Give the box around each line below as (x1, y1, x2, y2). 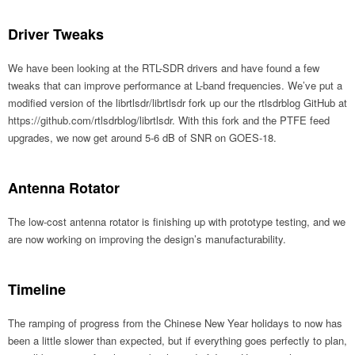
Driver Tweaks (8, 24, 104, 45)
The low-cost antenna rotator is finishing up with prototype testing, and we (8, 214, 345, 230)
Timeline (8, 279, 66, 300)
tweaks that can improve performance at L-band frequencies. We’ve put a (8, 78, 342, 94)
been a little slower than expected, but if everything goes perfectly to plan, (8, 333, 347, 349)
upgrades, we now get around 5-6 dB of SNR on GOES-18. (8, 130, 277, 146)
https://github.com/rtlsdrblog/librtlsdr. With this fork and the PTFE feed (8, 113, 330, 128)
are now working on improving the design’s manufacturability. (8, 231, 286, 247)
